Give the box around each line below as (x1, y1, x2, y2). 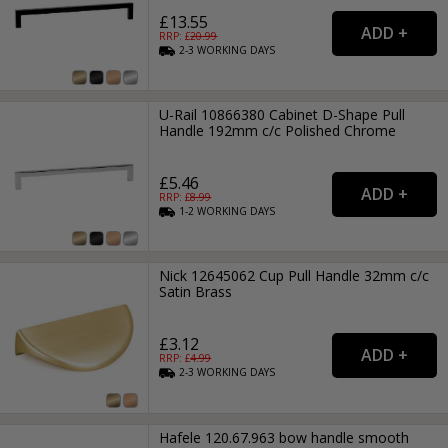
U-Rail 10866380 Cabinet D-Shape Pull (159, 105, 406, 125)
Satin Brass (159, 282, 233, 302)
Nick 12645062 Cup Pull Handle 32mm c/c (159, 266, 430, 286)
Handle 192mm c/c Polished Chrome (159, 121, 397, 141)
